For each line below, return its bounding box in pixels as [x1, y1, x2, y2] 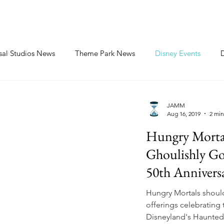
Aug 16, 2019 [166, 109, 200, 117]
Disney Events [155, 48, 200, 58]
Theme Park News [75, 48, 135, 58]
